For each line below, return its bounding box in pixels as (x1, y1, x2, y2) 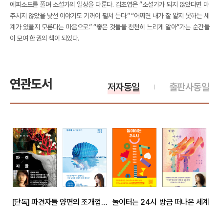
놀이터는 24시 (112, 197, 157, 207)
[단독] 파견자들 (11, 197, 58, 207)
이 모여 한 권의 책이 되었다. (10, 34, 79, 42)
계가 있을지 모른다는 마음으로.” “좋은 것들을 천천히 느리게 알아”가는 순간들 (10, 22, 209, 31)
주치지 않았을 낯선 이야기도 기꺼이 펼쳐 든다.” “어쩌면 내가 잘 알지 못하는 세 (10, 11, 209, 20)
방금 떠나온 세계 (159, 197, 209, 207)
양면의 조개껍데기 (101, 197, 107, 207)
